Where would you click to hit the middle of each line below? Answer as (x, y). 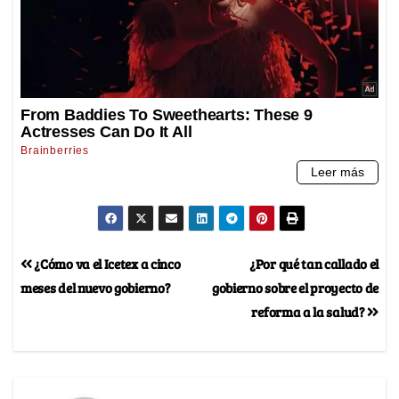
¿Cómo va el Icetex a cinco (106, 263)
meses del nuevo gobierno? (96, 287)
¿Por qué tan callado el (314, 263)
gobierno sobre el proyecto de (295, 287)
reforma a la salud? (309, 311)
